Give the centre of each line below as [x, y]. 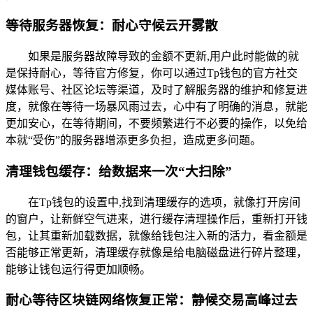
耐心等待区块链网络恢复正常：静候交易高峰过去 [152, 300]
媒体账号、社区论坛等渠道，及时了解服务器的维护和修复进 [156, 90]
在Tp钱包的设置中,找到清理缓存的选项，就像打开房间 [164, 202]
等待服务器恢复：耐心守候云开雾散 [112, 26]
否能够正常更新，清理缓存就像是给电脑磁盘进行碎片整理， [156, 252]
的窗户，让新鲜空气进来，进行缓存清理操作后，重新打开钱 [156, 219]
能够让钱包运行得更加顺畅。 [78, 269]
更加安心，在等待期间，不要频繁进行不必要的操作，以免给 [156, 124]
